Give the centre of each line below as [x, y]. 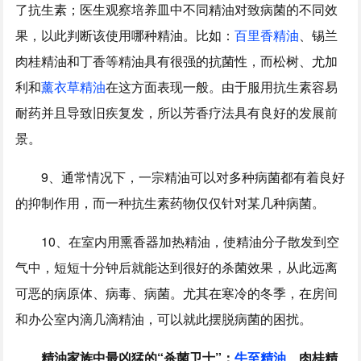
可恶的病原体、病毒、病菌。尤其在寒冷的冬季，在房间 [177, 293]
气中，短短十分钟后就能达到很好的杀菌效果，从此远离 [177, 267]
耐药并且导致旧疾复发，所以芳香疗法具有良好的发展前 [177, 112]
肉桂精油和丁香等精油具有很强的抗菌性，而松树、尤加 [177, 60]
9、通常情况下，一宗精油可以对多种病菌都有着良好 [193, 176]
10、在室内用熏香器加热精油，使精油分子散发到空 [191, 241]
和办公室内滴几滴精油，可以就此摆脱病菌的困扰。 [164, 318]
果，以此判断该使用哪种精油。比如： [125, 35]
